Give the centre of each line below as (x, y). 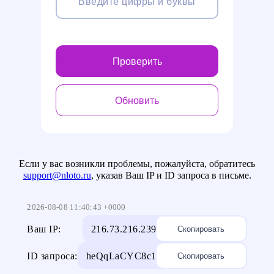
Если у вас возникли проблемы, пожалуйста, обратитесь (137, 164)
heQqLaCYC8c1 (121, 256)
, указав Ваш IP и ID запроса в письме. (171, 175)
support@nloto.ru (57, 175)
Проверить (137, 61)
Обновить (137, 100)
